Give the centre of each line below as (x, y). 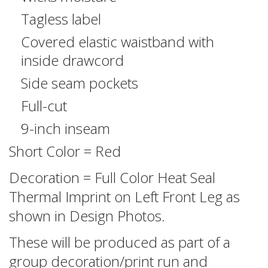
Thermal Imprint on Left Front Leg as (124, 196)
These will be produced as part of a (120, 242)
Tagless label (61, 19)
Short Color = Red (65, 151)
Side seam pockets (80, 83)
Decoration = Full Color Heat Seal (112, 177)
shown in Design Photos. (87, 215)
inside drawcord (72, 60)
